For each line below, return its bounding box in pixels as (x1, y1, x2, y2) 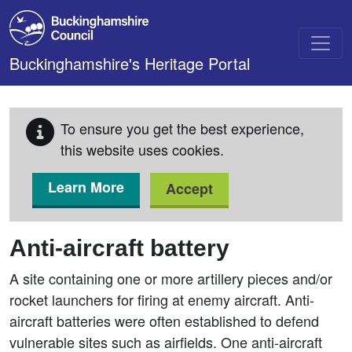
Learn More (48, 177, 124, 197)
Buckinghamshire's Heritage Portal (9, 52, 250, 75)
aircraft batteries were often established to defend (9, 310, 319, 331)
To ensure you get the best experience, (60, 118, 304, 138)
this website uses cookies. (60, 139, 224, 159)
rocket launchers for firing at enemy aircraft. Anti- (9, 289, 314, 310)
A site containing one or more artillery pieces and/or (9, 268, 332, 288)
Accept (166, 178, 213, 199)
